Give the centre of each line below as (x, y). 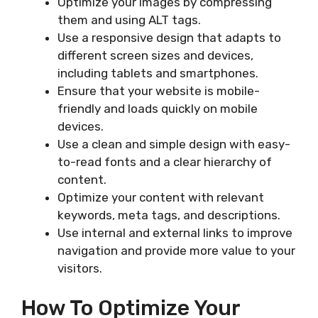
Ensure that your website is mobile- (159, 91)
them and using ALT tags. (129, 20)
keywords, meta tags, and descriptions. (169, 215)
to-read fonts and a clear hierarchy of (165, 161)
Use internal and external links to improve (175, 232)
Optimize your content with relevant (161, 197)
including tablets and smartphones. (158, 73)
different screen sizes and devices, (155, 55)
